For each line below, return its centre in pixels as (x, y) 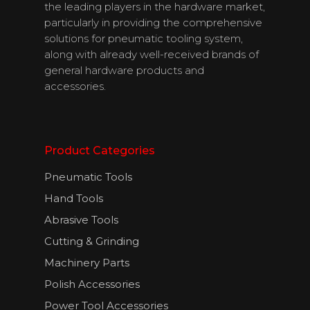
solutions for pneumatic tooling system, (144, 38)
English (217, 72)
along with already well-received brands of (152, 54)
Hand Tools (74, 198)
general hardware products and (124, 70)
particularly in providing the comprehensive (153, 22)
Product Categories (100, 150)
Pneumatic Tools (88, 176)
